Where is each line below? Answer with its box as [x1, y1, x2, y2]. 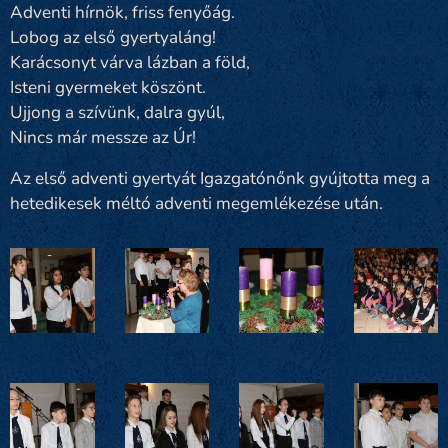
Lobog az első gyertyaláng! [10, 26, 216, 49]
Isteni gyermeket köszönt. [10, 76, 206, 99]
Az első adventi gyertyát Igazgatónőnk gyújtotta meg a [10, 167, 430, 190]
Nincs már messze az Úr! [10, 126, 196, 149]
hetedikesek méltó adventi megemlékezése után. [10, 192, 383, 215]
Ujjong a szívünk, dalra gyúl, [10, 101, 225, 124]
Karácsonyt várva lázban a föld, [10, 51, 250, 74]
